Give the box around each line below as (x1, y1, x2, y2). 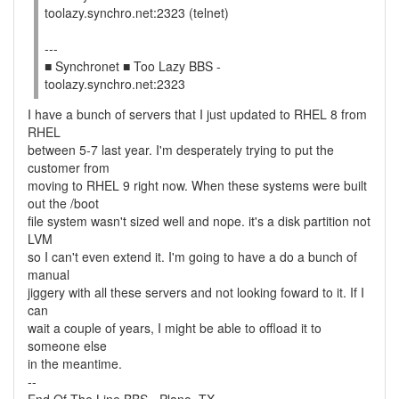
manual (28, 265, 69, 283)
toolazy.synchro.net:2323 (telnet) (45, 4, 229, 21)
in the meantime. (28, 354, 122, 372)
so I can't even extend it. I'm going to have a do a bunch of (28, 248, 357, 265)
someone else (28, 337, 107, 354)
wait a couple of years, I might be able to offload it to (28, 319, 322, 337)
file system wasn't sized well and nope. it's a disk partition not (28, 212, 370, 230)
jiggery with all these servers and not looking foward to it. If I (28, 283, 364, 301)
